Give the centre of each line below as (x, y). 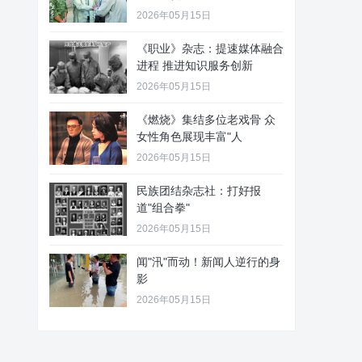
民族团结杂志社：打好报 (199, 191)
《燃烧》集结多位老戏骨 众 (206, 120)
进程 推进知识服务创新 (195, 65)
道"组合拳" (165, 208)
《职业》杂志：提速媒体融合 (210, 48)
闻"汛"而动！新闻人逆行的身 (208, 262)
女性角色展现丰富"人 (189, 137)
